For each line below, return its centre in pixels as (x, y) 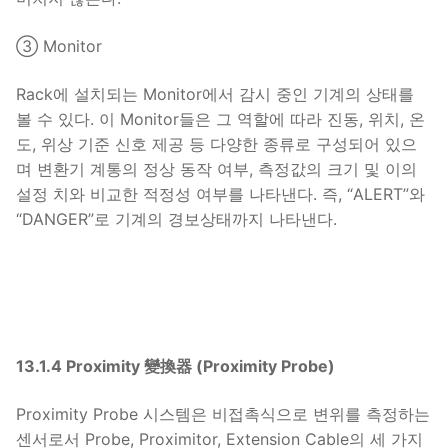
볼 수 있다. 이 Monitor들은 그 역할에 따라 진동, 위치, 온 (220, 118)
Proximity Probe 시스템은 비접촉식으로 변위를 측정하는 (223, 414)
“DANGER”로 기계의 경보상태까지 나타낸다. (176, 218)
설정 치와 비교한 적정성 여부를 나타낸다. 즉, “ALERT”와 (220, 193)
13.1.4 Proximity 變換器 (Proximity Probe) (175, 366)
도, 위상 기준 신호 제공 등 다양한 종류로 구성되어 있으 (216, 143)
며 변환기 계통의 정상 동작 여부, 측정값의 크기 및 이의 (216, 168)
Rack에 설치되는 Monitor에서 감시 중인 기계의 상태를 (215, 93)
